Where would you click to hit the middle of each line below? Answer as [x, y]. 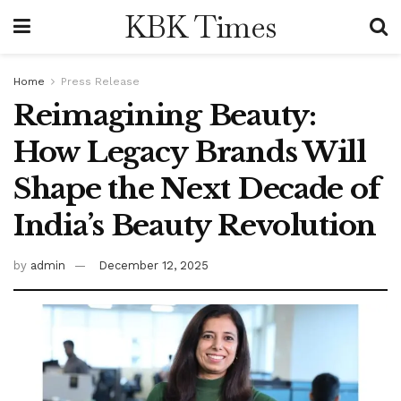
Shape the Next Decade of [197, 189]
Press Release [100, 81]
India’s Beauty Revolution [195, 226]
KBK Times [200, 27]
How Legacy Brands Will [190, 152]
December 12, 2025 [154, 265]
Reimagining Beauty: [165, 115]
